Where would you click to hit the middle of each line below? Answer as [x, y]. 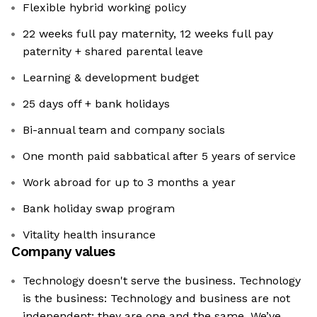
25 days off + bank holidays [96, 104]
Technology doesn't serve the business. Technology [162, 281]
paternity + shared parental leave [113, 52]
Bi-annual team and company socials [124, 130]
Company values [63, 252]
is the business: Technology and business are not [156, 299]
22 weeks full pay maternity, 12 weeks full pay [148, 34]
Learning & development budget [111, 78]
